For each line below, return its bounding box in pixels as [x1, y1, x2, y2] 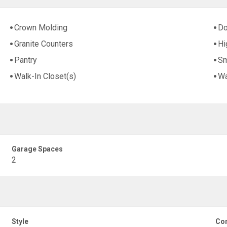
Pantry [14, 55, 37, 65]
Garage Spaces [12, 145, 63, 153]
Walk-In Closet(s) [14, 71, 77, 82]
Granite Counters [14, 39, 73, 49]
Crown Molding [14, 23, 68, 33]
